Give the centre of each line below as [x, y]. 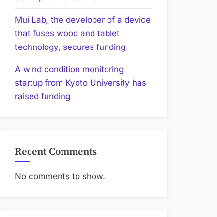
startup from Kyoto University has [81, 83]
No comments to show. [60, 176]
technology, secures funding [70, 47]
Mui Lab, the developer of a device [83, 20]
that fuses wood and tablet [67, 33]
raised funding [43, 96]
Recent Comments [56, 152]
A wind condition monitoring [69, 69]
